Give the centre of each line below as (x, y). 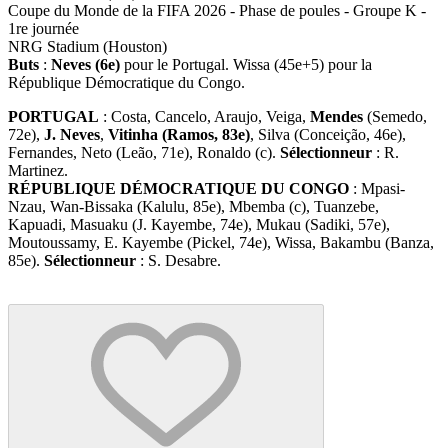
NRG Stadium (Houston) (87, 46)
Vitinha (133, 134)
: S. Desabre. (178, 260)
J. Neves (72, 134)
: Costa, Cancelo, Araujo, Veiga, (204, 116)
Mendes (336, 116)
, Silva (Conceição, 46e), (328, 134)
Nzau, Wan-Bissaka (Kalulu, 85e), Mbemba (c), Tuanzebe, (193, 206)
